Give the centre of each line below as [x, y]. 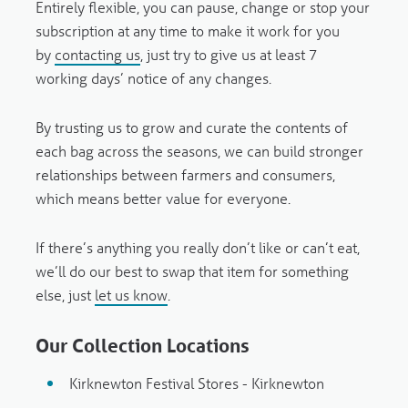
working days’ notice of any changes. [153, 78]
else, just [65, 295]
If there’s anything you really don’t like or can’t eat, [197, 248]
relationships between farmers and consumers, [185, 175]
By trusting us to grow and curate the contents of [191, 127]
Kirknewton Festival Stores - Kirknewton [197, 383]
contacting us [97, 55]
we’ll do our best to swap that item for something [192, 271]
